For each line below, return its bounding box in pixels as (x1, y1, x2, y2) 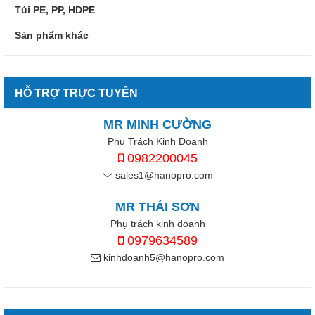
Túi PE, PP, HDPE (15, 4, 95, 16)
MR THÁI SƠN (115, 200, 200, 214)
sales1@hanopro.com (112, 169, 213, 181)
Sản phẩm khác (15, 30, 89, 41)
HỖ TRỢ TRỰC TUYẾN (15, 87, 138, 100)
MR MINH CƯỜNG (103, 117, 212, 132)
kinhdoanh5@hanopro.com (101, 252, 224, 264)
